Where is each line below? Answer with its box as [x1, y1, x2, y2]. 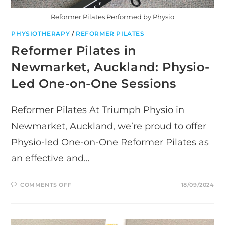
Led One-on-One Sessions [11, 76, 176, 91]
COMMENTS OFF [20, 181, 72, 189]
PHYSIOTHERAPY [11, 30, 70, 38]
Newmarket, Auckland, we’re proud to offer [11, 121, 207, 132]
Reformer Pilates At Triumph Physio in [11, 104, 185, 116]
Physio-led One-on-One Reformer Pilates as [11, 137, 209, 148]
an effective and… [11, 153, 90, 164]
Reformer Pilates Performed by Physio [51, 13, 174, 21]
